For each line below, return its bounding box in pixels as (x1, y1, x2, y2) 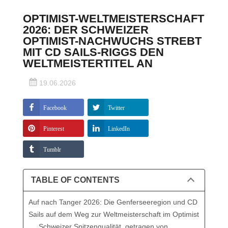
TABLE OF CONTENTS (31, 175, 120, 184)
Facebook (43, 104, 67, 110)
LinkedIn (108, 125, 130, 131)
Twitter (108, 104, 125, 110)
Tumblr (43, 146, 61, 152)
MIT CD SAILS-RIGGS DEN (23, 45, 164, 59)
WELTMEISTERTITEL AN (23, 56, 153, 70)
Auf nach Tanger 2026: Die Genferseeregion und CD (28, 197, 197, 206)
